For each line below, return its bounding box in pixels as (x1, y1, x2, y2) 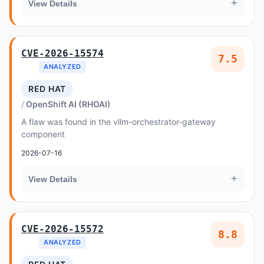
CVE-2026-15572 (21, 223, 104, 235)
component (21, 129, 65, 139)
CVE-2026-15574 (21, 48, 104, 59)
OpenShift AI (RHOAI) (26, 99, 111, 109)
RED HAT (28, 84, 66, 94)
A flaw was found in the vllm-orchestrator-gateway (21, 117, 216, 127)
